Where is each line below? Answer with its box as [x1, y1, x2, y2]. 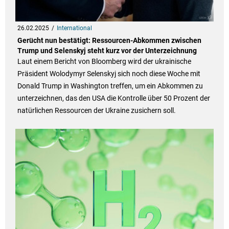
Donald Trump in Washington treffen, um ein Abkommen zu [17, 82, 203, 90]
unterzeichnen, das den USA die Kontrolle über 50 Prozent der [17, 94, 210, 103]
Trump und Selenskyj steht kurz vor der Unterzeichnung [17, 47, 197, 55]
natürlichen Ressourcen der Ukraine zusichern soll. [17, 106, 176, 115]
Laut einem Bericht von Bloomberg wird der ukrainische [17, 57, 191, 66]
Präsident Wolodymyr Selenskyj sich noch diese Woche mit [17, 70, 200, 78]
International [56, 25, 92, 32]
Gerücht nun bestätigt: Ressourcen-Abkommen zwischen [17, 36, 201, 45]
